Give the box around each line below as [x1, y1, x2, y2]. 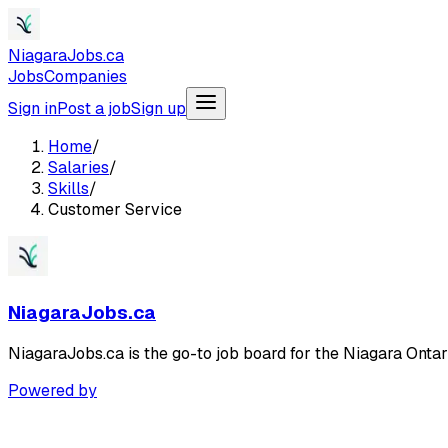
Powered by [8, 380, 97, 402]
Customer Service [48, 199, 182, 220]
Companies [44, 66, 127, 87]
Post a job [57, 98, 131, 119]
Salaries [48, 157, 109, 178]
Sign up [131, 98, 186, 119]
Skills [48, 178, 89, 199]
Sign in [8, 98, 57, 119]
